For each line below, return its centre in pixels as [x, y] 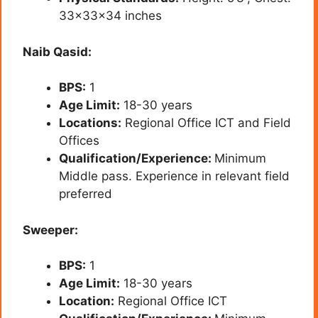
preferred [86, 194]
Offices [79, 141]
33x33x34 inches [110, 16]
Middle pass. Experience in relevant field [174, 176]
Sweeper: [50, 230]
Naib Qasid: [57, 51]
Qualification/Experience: [137, 159]
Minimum [240, 159]
